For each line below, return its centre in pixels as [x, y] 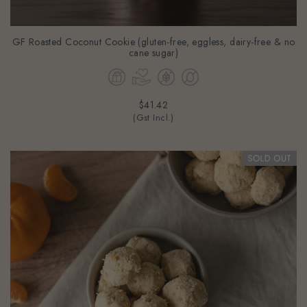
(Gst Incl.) [153, 107]
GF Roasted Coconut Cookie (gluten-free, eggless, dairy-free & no [153, 31]
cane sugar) [153, 42]
